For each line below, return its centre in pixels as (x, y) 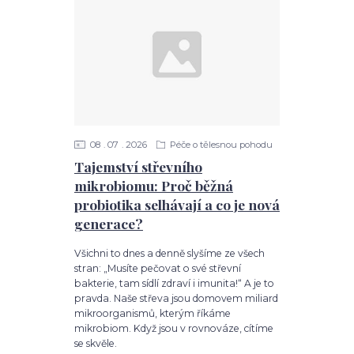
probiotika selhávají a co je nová (177, 205)
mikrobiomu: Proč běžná (153, 186)
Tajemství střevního (138, 167)
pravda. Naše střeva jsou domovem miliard (176, 298)
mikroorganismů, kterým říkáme (152, 313)
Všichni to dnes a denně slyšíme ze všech (169, 253)
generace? (108, 224)
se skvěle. (95, 343)
